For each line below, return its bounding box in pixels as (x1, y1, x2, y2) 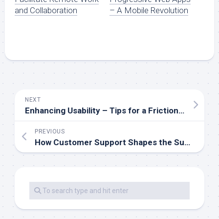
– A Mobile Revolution (109, 5, 188, 15)
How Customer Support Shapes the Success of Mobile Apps (184, 137, 190, 147)
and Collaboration (15, 5, 77, 15)
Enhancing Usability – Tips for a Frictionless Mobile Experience (178, 105, 184, 115)
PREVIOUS (35, 128, 65, 135)
